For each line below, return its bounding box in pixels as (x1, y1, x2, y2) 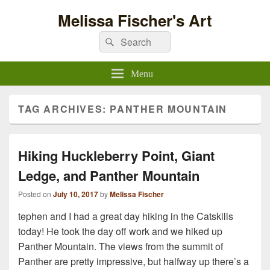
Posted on (18, 189, 53, 199)
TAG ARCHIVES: (18, 102, 110, 116)
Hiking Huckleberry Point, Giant (18, 146, 215, 165)
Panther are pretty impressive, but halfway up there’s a (18, 254, 249, 268)
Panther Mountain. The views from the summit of (18, 239, 223, 253)
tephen (18, 209, 48, 223)
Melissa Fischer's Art (58, 9, 212, 31)
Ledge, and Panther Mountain (18, 166, 199, 185)
